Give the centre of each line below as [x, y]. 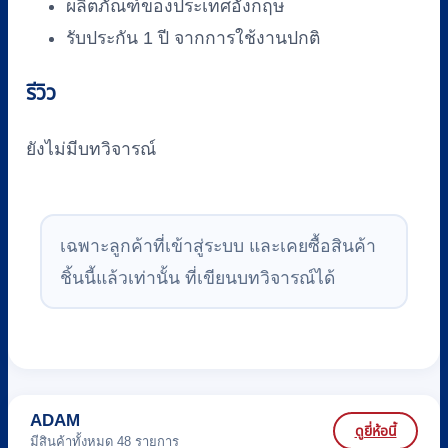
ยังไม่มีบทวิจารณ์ [91, 149]
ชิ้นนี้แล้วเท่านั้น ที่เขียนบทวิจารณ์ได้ [197, 277]
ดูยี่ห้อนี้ [375, 430]
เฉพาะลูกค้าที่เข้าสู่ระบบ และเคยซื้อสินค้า [217, 245]
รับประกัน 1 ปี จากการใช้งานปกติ [193, 37]
